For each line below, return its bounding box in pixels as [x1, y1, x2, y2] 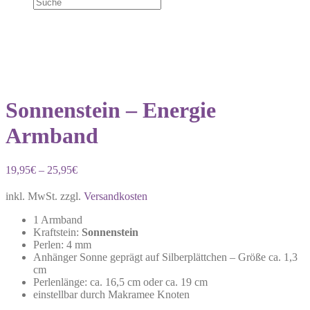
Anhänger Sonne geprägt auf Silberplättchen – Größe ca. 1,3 [33, 250, 298, 263]
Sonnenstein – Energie [6, 98, 216, 123]
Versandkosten [84, 190, 147, 202]
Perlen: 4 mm [33, 238, 91, 250]
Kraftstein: [33, 226, 82, 238]
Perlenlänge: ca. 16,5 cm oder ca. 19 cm [33, 275, 208, 288]
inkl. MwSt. [6, 190, 57, 202]
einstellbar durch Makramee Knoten [33, 288, 190, 300]
